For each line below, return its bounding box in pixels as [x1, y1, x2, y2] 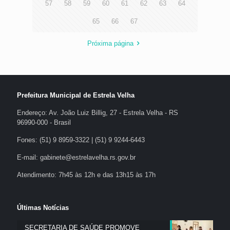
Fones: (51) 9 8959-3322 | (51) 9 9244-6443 [17, 136, 145, 144]
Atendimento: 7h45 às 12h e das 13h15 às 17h [17, 170, 156, 179]
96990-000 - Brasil [17, 118, 71, 126]
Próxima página [87, 39, 133, 47]
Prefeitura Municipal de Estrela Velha [17, 91, 135, 99]
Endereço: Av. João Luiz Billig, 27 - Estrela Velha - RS [17, 108, 178, 117]
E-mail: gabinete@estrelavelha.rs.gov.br [17, 153, 136, 161]
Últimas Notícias [17, 203, 69, 212]
